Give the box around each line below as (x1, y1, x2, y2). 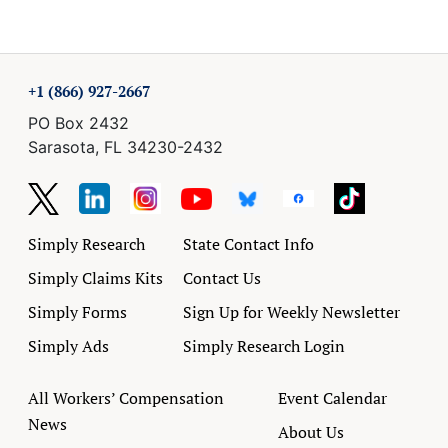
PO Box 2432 (28, 113, 129, 133)
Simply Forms (28, 300, 127, 323)
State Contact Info (183, 232, 314, 255)
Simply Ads (28, 334, 109, 357)
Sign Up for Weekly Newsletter (183, 300, 400, 323)
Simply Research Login (183, 334, 345, 357)
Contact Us (183, 266, 261, 289)
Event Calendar (277, 386, 387, 409)
